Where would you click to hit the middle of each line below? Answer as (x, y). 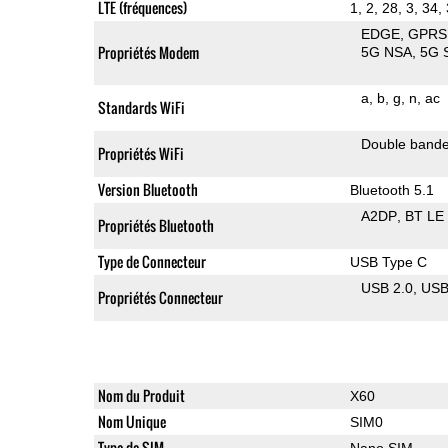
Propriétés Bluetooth (155, 225)
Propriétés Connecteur (160, 297)
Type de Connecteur (151, 261)
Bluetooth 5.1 (391, 189)
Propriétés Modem (148, 52)
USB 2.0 (387, 287)
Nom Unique (131, 421)
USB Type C (388, 261)
